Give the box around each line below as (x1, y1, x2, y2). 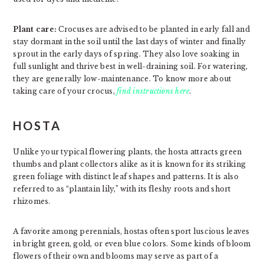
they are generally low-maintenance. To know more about (13, 74, 232, 83)
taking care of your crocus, (13, 86, 117, 95)
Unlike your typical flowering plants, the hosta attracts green (13, 147, 242, 156)
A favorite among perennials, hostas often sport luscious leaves (13, 226, 250, 236)
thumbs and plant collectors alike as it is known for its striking (13, 159, 246, 169)
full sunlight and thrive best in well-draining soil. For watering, (13, 61, 248, 71)
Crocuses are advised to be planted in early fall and (57, 24, 250, 34)
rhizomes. (13, 196, 51, 206)
